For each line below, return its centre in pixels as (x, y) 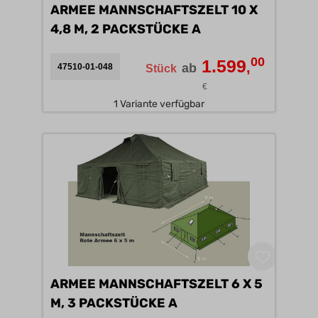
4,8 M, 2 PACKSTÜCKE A (126, 29)
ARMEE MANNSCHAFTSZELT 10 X (154, 10)
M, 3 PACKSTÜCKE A (173, 303)
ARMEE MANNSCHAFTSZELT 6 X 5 (157, 284)
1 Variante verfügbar (159, 104)
